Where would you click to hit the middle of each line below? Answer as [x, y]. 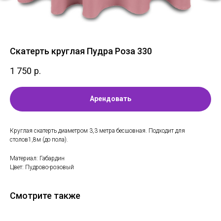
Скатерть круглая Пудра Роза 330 [81, 51]
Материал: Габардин [37, 158]
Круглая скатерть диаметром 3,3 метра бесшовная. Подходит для [97, 130]
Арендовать [110, 99]
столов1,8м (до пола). [39, 139]
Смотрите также [45, 195]
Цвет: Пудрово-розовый [42, 167]
